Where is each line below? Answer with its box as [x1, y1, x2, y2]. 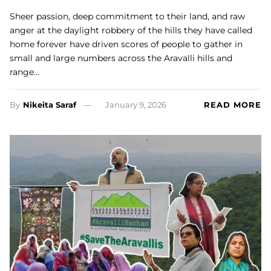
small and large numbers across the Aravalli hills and [10, 53, 232, 64]
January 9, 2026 [105, 100, 166, 110]
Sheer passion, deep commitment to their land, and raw [10, 11, 245, 22]
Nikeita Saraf [23, 100, 76, 110]
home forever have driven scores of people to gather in [10, 39, 243, 50]
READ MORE [204, 100, 261, 110]
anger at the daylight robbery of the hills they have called [10, 25, 252, 36]
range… [10, 67, 39, 78]
